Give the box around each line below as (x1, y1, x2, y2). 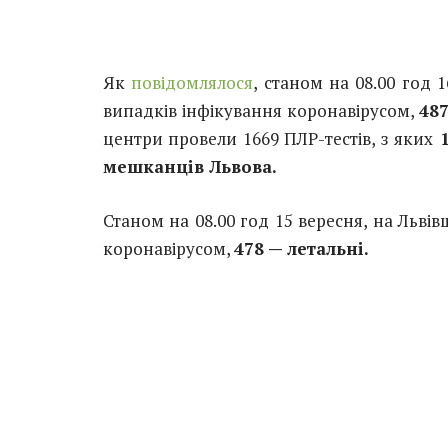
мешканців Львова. (103, 154, 277, 178)
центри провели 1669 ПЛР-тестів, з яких (103, 126, 434, 150)
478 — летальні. (234, 237, 369, 261)
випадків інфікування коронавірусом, (103, 98, 419, 122)
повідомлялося (131, 70, 254, 94)
